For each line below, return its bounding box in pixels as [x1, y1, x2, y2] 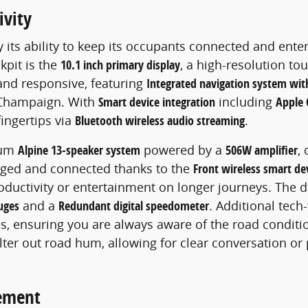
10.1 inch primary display [60, 56, 180, 74]
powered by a [140, 141, 225, 158]
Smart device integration [98, 93, 215, 111]
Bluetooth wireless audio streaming [75, 111, 245, 129]
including [215, 93, 276, 110]
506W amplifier [225, 141, 298, 159]
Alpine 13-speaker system [18, 141, 140, 159]
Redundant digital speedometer [58, 197, 209, 214]
